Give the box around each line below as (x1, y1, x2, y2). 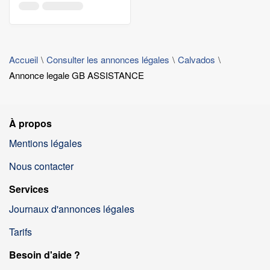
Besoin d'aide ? (9, 248, 80, 262)
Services (9, 182, 49, 196)
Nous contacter (9, 159, 74, 173)
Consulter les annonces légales (46, 53, 169, 66)
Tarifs (9, 225, 32, 239)
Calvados (178, 53, 215, 66)
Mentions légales (9, 136, 82, 150)
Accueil (9, 53, 38, 66)
